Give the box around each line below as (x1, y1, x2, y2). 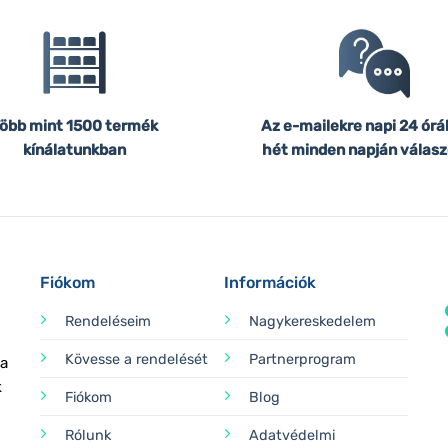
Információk (224, 273, 316, 293)
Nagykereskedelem (249, 313, 376, 331)
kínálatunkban (22, 141, 126, 160)
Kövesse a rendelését (65, 351, 209, 369)
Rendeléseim (65, 313, 152, 331)
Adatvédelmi (249, 427, 335, 445)
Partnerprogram (249, 351, 356, 369)
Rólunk (65, 427, 112, 445)
